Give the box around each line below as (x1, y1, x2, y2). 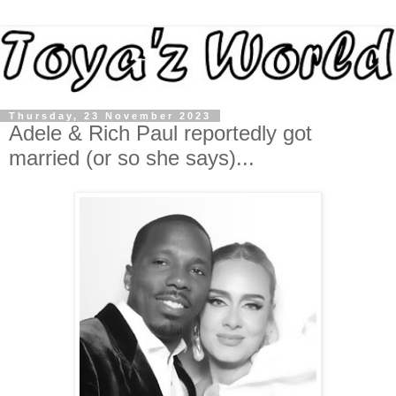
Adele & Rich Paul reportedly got (9, 121, 312, 146)
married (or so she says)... (9, 146, 255, 171)
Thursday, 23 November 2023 (9, 110, 211, 122)
